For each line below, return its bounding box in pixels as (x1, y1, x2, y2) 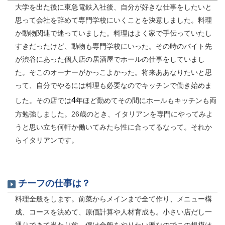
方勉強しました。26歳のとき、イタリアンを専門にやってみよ (15, 110, 213, 119)
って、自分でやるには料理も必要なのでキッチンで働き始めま (15, 81, 212, 90)
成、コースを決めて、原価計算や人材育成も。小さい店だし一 (15, 208, 212, 216)
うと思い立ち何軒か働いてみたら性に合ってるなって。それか (15, 123, 212, 132)
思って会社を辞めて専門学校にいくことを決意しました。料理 (15, 16, 212, 25)
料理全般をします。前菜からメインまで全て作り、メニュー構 (15, 195, 212, 203)
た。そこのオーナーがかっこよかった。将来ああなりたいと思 (15, 68, 212, 77)
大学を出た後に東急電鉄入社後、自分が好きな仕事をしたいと (15, 3, 212, 12)
